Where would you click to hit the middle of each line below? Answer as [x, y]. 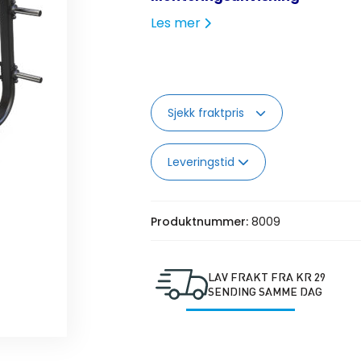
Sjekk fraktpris [207, 113]
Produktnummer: [201, 222]
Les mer [177, 23]
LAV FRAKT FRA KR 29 [267, 277]
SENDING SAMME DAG [266, 291]
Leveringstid [202, 162]
